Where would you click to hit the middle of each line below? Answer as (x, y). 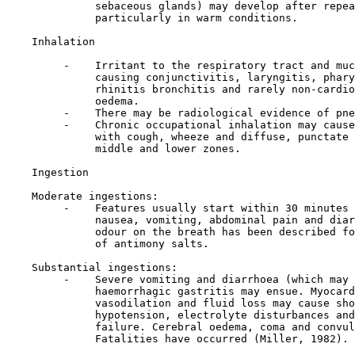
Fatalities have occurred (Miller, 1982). (177, 339)
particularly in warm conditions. (152, 18)
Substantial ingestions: (92, 267)
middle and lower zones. (124, 149)
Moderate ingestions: (82, 196)
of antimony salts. (108, 244)
